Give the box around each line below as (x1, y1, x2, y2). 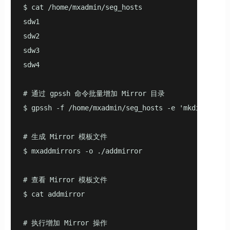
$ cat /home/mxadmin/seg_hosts (23, 3, 146, 11)
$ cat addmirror (23, 189, 85, 198)
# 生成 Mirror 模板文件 (23, 132, 107, 141)
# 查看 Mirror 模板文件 (23, 175, 107, 184)
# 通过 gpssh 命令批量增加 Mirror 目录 (23, 89, 165, 98)
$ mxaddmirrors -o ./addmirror (23, 146, 142, 155)
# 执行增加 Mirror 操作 (23, 218, 107, 227)
